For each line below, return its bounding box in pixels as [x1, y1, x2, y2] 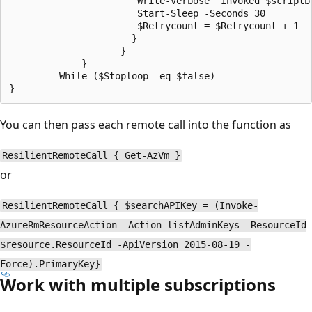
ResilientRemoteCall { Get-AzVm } [1, 150, 180, 162]
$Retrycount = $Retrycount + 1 [9, 19, 299, 31]
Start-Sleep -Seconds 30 [9, 7, 265, 19]
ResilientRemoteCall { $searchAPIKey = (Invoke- [1, 200, 258, 212]
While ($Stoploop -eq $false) [9, 70, 215, 81]
